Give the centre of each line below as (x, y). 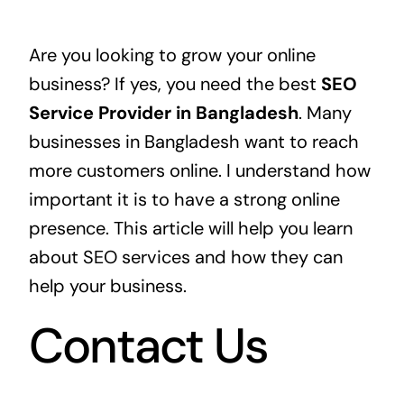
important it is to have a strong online (184, 199)
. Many (325, 112)
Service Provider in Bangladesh (163, 112)
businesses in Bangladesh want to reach (193, 141)
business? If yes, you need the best (174, 83)
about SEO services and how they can (185, 257)
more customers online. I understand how (199, 170)
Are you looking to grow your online (172, 55)
